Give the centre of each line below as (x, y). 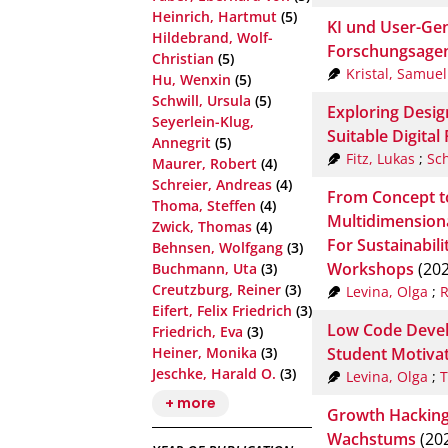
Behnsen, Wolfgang (217, 248)
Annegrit (181, 143)
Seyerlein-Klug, (203, 122)
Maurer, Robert (204, 164)
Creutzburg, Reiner (216, 290)
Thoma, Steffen (204, 206)
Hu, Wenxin (191, 80)
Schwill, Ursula (201, 101)
